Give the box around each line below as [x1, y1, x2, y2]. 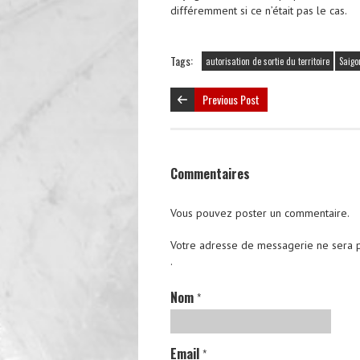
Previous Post [202, 90, 260, 108]
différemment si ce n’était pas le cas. [170, 2, 347, 18]
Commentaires [170, 163, 250, 183]
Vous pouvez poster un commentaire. [170, 205, 350, 220]
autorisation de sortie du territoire [206, 54, 329, 67]
